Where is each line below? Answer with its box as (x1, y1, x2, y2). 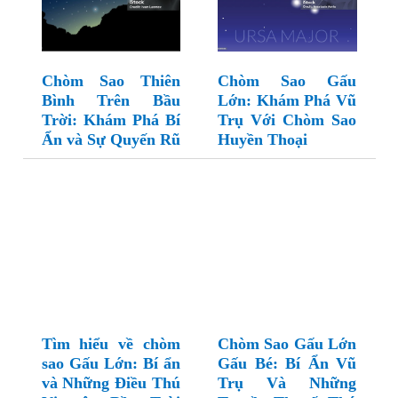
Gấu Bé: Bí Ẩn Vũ (218, 354, 356, 373)
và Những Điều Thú (41, 374, 180, 393)
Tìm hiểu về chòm (41, 335, 180, 354)
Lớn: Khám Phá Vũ (218, 92, 356, 110)
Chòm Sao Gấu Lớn (218, 335, 356, 354)
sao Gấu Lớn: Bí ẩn (41, 354, 180, 373)
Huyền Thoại (218, 131, 307, 149)
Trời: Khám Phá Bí (41, 111, 180, 130)
